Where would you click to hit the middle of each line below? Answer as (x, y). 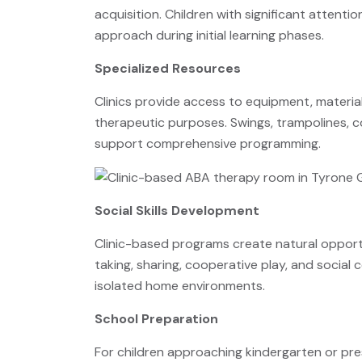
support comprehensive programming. (208, 143)
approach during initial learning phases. (209, 35)
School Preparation (156, 318)
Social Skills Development (177, 210)
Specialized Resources (168, 68)
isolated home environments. (180, 285)
